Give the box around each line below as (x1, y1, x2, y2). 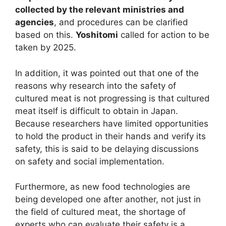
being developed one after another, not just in (15, 194, 201, 205)
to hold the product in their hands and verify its (15, 131, 206, 141)
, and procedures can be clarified (54, 17, 188, 28)
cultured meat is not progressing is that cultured (15, 93, 210, 103)
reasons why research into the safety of (15, 80, 176, 91)
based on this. (15, 30, 76, 40)
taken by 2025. (15, 42, 76, 53)
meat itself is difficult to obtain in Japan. (15, 105, 178, 116)
